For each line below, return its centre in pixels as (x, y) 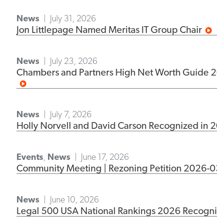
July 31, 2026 (73, 18)
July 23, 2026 (74, 61)
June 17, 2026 (105, 157)
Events (30, 157)
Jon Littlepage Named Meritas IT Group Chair (109, 30)
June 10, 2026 (75, 199)
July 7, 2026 (71, 114)
